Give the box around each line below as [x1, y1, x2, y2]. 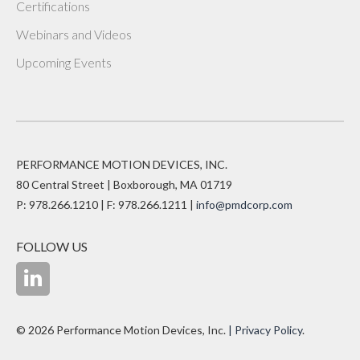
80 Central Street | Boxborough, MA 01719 [16, 177, 232, 191]
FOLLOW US [16, 238, 88, 254]
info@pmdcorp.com [196, 197, 292, 211]
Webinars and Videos [16, 26, 132, 42]
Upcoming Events [16, 54, 112, 70]
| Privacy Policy [228, 322, 302, 337]
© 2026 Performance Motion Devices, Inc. [16, 322, 228, 337]
